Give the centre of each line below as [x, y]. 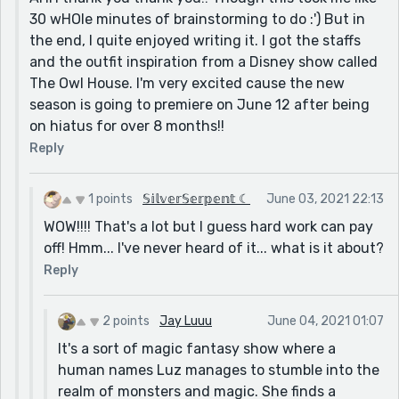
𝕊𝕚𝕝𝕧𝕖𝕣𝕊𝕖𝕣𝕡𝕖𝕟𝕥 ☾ [196, 199]
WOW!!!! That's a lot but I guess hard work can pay [208, 226]
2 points [126, 321]
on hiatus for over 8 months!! [127, 126]
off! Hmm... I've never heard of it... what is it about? [214, 248]
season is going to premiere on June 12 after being [199, 104]
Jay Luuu [186, 321]
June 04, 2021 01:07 [326, 321]
